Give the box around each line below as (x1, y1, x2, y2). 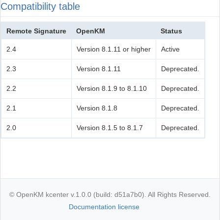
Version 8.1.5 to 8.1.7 (77, 124, 143, 132)
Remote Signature (6, 27, 66, 35)
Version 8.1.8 (77, 104, 117, 112)
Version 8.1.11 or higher (77, 45, 151, 54)
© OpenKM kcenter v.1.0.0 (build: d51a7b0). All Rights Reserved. (9, 191, 211, 199)
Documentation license (69, 203, 139, 211)
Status (161, 27, 182, 35)
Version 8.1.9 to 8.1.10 (77, 84, 147, 93)
